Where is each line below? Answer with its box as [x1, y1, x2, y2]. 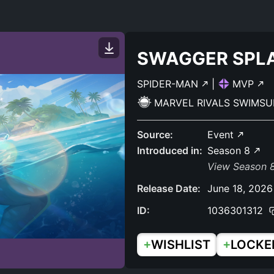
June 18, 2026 [207, 182, 273, 194]
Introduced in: [137, 144, 202, 157]
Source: [137, 128, 173, 141]
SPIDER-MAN [137, 78, 201, 90]
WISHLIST [151, 237, 210, 252]
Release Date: [137, 182, 201, 194]
